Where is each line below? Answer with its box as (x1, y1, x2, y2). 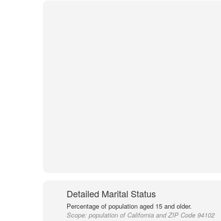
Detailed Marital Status (66, 187, 156, 200)
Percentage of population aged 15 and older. (66, 201, 192, 211)
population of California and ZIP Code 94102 (88, 210, 215, 220)
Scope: (66, 210, 89, 220)
